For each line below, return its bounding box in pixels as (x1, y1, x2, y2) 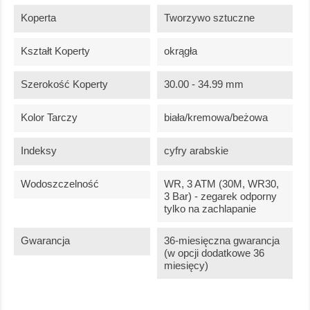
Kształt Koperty (21, 45, 90, 57)
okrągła (163, 45, 197, 57)
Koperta (21, 12, 56, 24)
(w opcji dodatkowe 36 (163, 247, 264, 259)
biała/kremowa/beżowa (163, 111, 268, 124)
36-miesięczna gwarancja (163, 235, 280, 247)
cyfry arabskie (163, 145, 228, 157)
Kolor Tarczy (21, 111, 77, 124)
